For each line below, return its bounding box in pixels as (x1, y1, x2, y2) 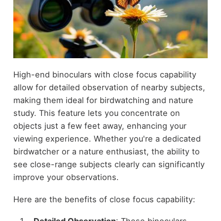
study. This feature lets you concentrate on (13, 108, 180, 118)
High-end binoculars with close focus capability (13, 70, 196, 80)
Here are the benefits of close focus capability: (13, 194, 195, 204)
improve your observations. (13, 172, 119, 183)
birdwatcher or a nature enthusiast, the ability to (13, 147, 200, 157)
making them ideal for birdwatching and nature (13, 95, 193, 106)
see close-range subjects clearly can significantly (13, 159, 205, 170)
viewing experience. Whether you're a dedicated (13, 134, 201, 144)
